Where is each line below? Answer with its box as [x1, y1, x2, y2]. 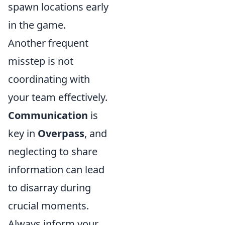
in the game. [8, 18, 66, 32]
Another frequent [8, 36, 88, 50]
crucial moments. [8, 199, 89, 212]
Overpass [38, 127, 84, 140]
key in [8, 127, 38, 140]
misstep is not [8, 54, 73, 68]
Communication [8, 108, 88, 122]
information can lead [8, 163, 104, 176]
